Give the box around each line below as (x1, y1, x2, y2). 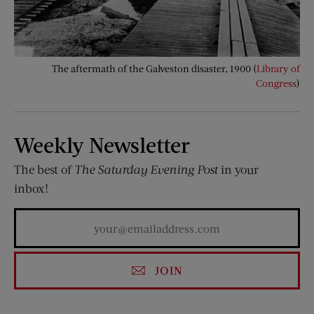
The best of (14, 161, 74, 177)
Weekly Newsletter (14, 131, 190, 157)
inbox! (14, 180, 48, 196)
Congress (256, 76, 296, 89)
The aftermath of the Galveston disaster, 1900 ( (52, 62, 257, 74)
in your (218, 161, 259, 177)
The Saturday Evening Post (74, 161, 218, 177)
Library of (257, 62, 300, 74)
